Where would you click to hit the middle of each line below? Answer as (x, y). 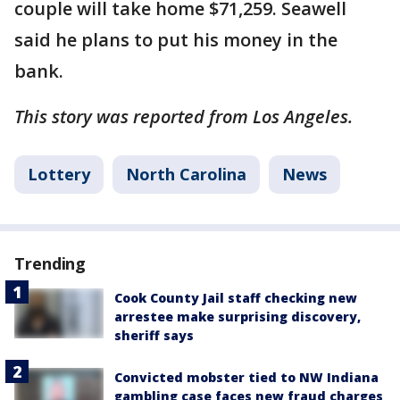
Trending (50, 263)
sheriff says (154, 335)
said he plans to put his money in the (176, 39)
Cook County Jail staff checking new (236, 297)
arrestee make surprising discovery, (237, 316)
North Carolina (186, 174)
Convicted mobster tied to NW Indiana (246, 377)
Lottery (59, 174)
